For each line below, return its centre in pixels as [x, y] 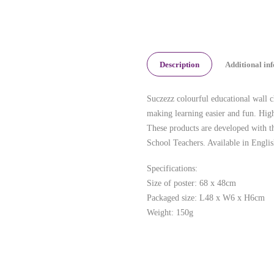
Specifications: [172, 168]
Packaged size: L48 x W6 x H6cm [206, 198]
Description [180, 64]
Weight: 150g [170, 212]
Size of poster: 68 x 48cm [191, 183]
